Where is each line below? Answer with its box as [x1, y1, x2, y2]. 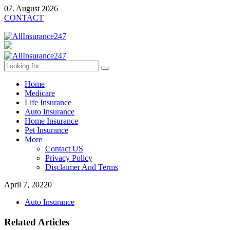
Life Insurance [25, 98, 71, 107]
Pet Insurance [25, 126, 68, 135]
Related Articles [4, 216, 69, 227]
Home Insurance [25, 117, 78, 125]
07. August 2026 [4, 4, 58, 13]
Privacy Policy [45, 154, 92, 162]
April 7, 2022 [4, 180, 48, 189]
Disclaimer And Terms [45, 163, 118, 171]
